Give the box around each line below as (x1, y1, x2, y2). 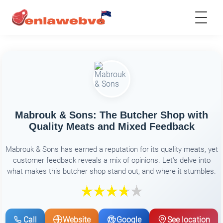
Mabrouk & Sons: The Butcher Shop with (15, 110, 208, 121)
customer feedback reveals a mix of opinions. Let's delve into (12, 155, 211, 165)
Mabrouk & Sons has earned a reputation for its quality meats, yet (5, 144, 218, 154)
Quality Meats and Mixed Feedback (28, 121, 195, 132)
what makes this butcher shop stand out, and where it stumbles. (7, 166, 216, 176)
